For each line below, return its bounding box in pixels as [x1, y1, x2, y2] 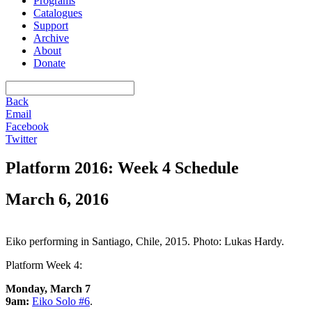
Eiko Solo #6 [32, 295, 90, 307]
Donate [33, 56, 65, 69]
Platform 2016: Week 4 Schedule [6, 158, 239, 177]
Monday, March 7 [6, 282, 91, 295]
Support [33, 19, 68, 31]
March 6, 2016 [6, 189, 109, 208]
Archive [33, 31, 69, 44]
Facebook [6, 120, 49, 132]
